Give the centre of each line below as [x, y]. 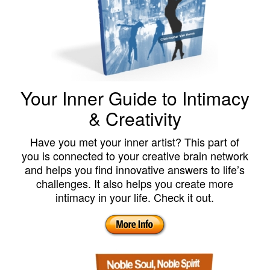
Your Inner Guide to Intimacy [135, 98]
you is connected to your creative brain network [135, 156]
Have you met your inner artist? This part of [135, 142]
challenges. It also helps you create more [135, 184]
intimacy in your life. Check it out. [135, 197]
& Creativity [135, 119]
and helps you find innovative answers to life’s [135, 170]
